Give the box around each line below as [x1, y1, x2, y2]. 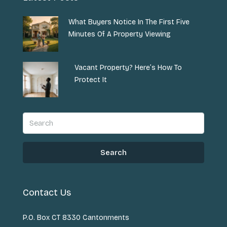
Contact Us [23, 187, 71, 198]
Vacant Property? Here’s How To [74, 63, 182, 72]
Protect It [74, 75, 107, 84]
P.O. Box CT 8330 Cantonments [23, 213, 129, 222]
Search [100, 148, 127, 157]
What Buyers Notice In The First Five [68, 18, 190, 26]
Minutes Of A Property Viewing [68, 30, 171, 39]
